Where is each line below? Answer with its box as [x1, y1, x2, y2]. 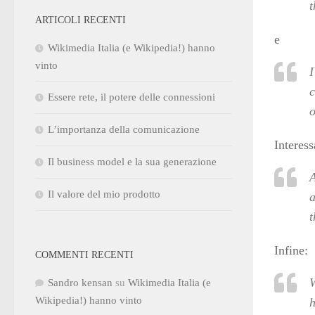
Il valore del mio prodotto [48, 188, 160, 200]
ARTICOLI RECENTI [35, 13, 126, 25]
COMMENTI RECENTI [35, 248, 134, 260]
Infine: [274, 243, 308, 257]
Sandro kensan [48, 276, 112, 288]
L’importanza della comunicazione [48, 123, 200, 135]
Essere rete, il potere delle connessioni [48, 91, 215, 103]
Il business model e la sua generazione [48, 155, 217, 167]
